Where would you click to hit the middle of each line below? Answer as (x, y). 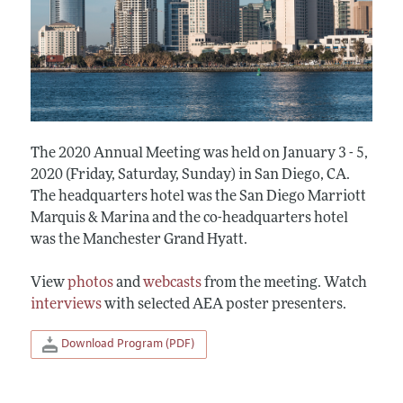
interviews (66, 304)
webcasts (172, 283)
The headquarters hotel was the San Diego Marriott (198, 197)
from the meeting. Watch (284, 283)
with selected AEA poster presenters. (224, 304)
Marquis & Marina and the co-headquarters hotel (189, 218)
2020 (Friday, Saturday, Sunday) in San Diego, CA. (190, 175)
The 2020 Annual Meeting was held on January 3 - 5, (199, 153)
